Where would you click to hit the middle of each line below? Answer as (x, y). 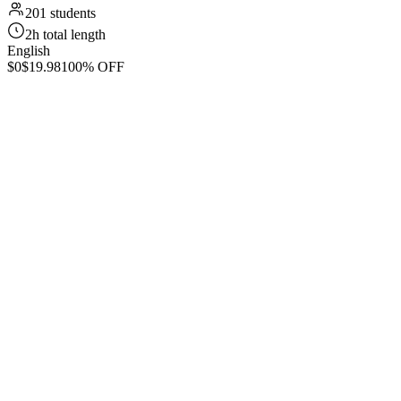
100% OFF (93, 67)
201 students (60, 13)
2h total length (65, 34)
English (29, 51)
